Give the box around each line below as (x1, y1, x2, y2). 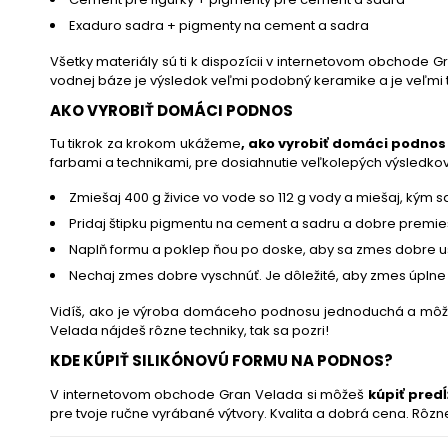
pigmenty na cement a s (179, 16, 337, 36)
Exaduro (69, 16, 122, 36)
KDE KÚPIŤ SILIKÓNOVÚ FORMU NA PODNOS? (50, 350, 393, 372)
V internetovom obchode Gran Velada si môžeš (50, 384, 369, 404)
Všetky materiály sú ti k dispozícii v (50, 52, 277, 72)
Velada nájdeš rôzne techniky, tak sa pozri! (50, 321, 329, 341)
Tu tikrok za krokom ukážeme (50, 134, 241, 154)
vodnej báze (50, 71, 132, 91)
